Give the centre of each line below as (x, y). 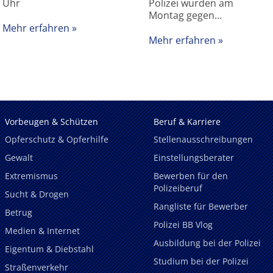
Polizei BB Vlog (183, 225)
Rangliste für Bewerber (201, 207)
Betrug (19, 213)
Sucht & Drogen (37, 194)
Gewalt (19, 158)
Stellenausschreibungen (203, 140)
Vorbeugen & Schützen (51, 121)
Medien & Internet (42, 231)
